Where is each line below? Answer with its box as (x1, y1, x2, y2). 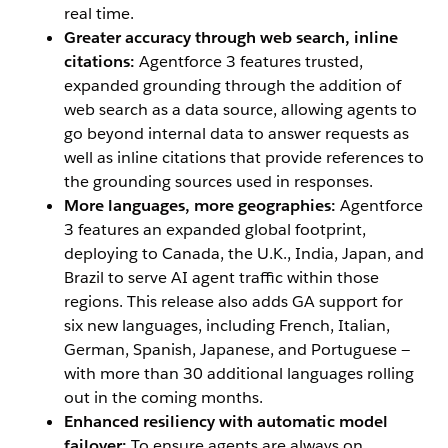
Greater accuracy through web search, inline (64, 27, 398, 49)
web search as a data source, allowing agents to (64, 99, 417, 121)
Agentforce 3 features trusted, (135, 51, 363, 73)
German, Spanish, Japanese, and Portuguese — (64, 339, 410, 361)
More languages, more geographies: (64, 195, 336, 217)
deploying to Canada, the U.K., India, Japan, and (64, 243, 424, 265)
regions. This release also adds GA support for (64, 291, 403, 313)
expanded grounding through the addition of (64, 75, 401, 97)
